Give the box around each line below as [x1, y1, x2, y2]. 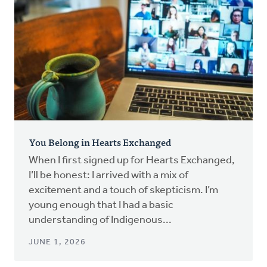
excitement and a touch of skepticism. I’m [29, 184, 218, 196]
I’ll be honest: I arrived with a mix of [29, 169, 188, 181]
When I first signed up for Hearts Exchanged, [29, 154, 235, 166]
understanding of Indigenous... [29, 214, 172, 226]
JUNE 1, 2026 [29, 237, 86, 247]
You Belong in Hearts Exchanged [29, 133, 171, 150]
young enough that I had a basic [29, 199, 173, 211]
